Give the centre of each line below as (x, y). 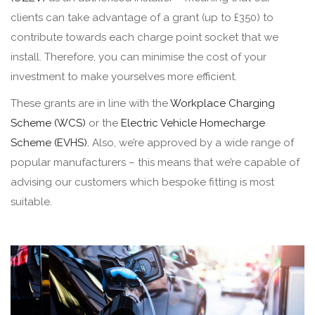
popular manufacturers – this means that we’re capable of (155, 162)
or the (103, 123)
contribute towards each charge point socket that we (144, 37)
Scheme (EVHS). (50, 142)
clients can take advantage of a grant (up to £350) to (142, 17)
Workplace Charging (223, 103)
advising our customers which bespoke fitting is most (142, 182)
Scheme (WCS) (48, 123)
